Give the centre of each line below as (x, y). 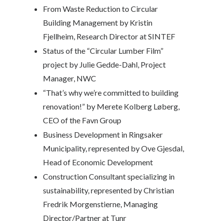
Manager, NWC (70, 78)
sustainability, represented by (93, 190)
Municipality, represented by (92, 148)
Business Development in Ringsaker (103, 134)
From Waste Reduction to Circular (100, 9)
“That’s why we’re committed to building (111, 92)
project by (61, 64)
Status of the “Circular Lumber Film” (103, 51)
